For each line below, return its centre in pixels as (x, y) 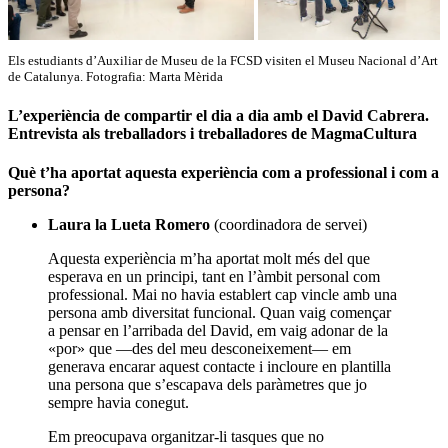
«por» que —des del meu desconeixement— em (199, 348)
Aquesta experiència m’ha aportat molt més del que (209, 258)
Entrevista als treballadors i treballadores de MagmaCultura (212, 133)
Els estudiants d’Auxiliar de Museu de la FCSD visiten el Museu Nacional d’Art (223, 61)
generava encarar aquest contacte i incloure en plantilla (219, 366)
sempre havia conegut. (118, 402)
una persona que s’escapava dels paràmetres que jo (207, 384)
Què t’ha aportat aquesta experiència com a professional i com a (223, 172)
